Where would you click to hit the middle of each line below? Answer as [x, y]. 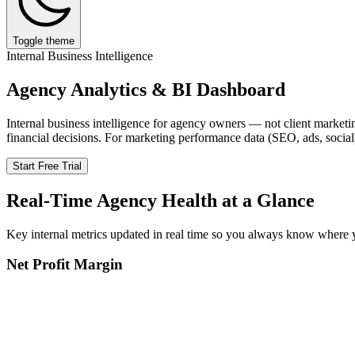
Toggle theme [44, 41]
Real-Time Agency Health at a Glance [160, 200]
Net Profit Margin [65, 265]
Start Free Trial [47, 166]
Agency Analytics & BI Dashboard [146, 89]
